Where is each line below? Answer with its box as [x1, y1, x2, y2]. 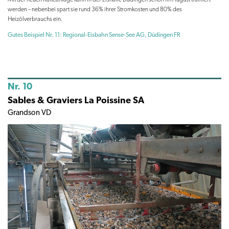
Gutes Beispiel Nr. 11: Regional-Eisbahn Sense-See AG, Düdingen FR [8, 31, 180, 39]
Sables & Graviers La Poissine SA [8, 95, 144, 106]
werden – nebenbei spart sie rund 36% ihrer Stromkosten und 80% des [8, 6, 182, 13]
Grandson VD [8, 108, 51, 118]
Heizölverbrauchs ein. [8, 15, 62, 23]
